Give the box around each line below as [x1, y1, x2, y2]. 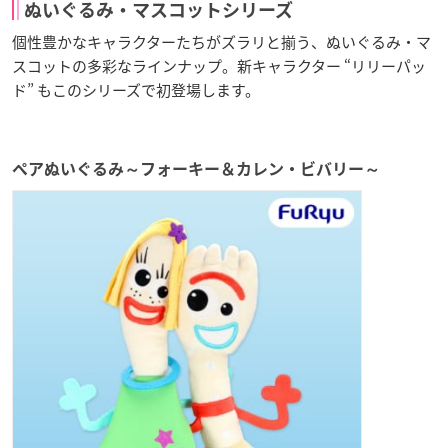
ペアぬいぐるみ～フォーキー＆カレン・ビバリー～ [12, 160, 380, 177]
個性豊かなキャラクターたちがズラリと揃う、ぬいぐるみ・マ [12, 30, 431, 53]
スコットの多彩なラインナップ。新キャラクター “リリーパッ [12, 54, 426, 77]
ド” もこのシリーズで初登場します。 [12, 78, 260, 101]
